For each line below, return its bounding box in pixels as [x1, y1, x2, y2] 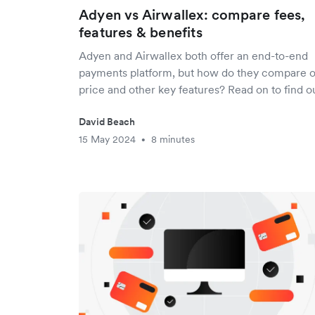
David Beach [79, 115, 135, 128]
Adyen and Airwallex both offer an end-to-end [79, 49, 308, 63]
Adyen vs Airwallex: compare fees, [79, 6, 306, 24]
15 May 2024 [79, 133, 136, 146]
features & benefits [79, 23, 202, 41]
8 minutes [151, 133, 195, 146]
